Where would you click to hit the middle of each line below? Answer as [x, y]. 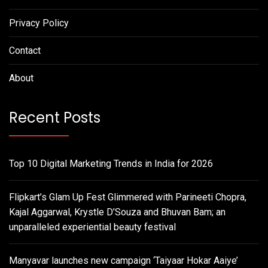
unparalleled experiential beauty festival [92, 227]
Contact [25, 50]
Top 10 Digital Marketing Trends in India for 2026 [111, 163]
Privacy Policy [39, 23]
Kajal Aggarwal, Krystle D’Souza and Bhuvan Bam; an [117, 212]
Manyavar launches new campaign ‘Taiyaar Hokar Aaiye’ [124, 260]
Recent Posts [55, 117]
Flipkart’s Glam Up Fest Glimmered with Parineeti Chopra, [128, 197]
